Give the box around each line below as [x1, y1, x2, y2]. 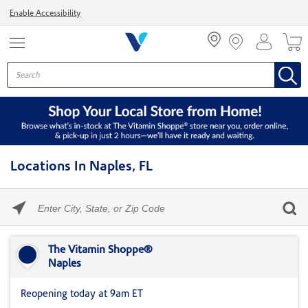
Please [37, 190, 64, 200]
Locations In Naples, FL [10, 160, 153, 174]
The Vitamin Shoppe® [48, 245, 153, 256]
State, [37, 231, 61, 241]
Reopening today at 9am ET [21, 289, 143, 300]
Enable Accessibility [10, 10, 80, 18]
